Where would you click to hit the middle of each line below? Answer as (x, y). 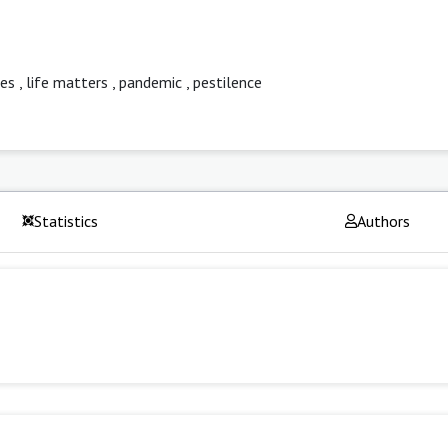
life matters (67, 81)
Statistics (66, 220)
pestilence (227, 81)
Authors (383, 220)
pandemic (150, 81)
